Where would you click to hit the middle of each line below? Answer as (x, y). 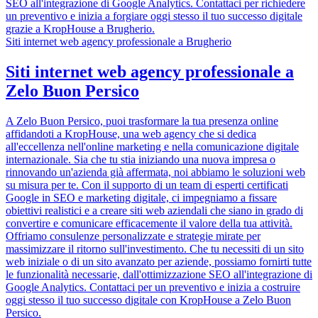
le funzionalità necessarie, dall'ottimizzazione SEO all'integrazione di (159, 274)
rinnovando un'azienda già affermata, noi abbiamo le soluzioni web (155, 172)
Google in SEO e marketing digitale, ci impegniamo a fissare (141, 198)
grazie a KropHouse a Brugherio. (80, 29)
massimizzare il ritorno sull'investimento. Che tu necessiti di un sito (155, 249)
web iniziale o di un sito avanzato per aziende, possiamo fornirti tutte (159, 262)
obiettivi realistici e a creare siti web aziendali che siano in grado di (154, 210)
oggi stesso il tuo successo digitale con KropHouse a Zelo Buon (148, 300)
